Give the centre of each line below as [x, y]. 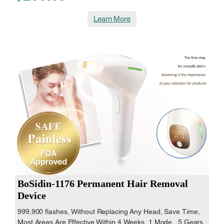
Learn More [112, 19]
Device [32, 196]
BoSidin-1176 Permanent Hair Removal [103, 184]
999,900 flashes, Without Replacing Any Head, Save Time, [109, 212]
